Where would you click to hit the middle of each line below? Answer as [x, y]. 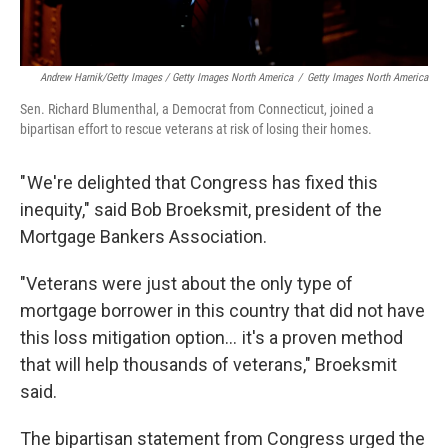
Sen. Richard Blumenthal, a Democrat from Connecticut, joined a [197, 109]
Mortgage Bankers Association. [143, 236]
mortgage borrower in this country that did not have [222, 310]
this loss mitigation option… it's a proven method [211, 337]
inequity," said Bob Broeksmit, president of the [201, 209]
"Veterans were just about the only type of [186, 283]
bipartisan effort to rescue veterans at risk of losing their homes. [196, 129]
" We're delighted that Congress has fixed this [199, 182]
